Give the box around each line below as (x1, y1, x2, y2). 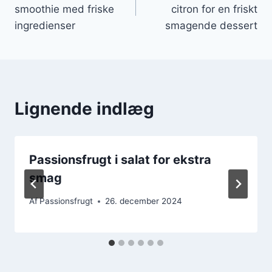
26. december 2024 (105, 196, 183, 206)
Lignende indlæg (15, 98, 154, 119)
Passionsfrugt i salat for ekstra (29, 152, 211, 167)
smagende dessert (165, 19, 257, 32)
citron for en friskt (171, 2, 257, 15)
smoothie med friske (15, 2, 114, 15)
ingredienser (15, 19, 75, 32)
